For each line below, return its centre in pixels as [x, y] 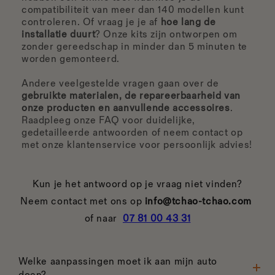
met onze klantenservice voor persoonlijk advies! [137, 145]
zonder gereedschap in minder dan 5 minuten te [135, 47]
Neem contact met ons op [83, 202]
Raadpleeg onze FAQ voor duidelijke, [109, 121]
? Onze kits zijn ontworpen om [166, 35]
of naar [103, 219]
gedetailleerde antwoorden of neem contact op [132, 133]
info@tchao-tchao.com [198, 202]
